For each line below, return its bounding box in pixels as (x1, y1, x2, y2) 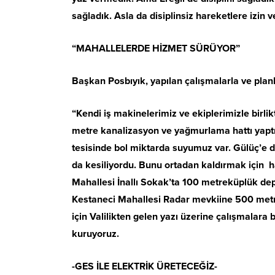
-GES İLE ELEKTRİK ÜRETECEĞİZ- (72, 260, 217, 273)
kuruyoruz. (72, 228, 122, 241)
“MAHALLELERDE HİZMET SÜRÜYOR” (72, 42, 240, 55)
